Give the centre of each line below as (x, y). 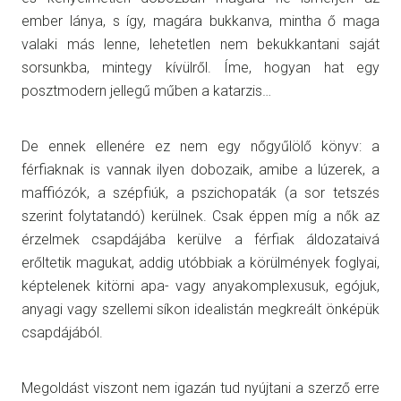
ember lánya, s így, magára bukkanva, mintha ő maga (200, 21)
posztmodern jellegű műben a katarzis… (146, 90)
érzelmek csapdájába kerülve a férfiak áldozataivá (200, 239)
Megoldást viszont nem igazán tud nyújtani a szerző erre (200, 388)
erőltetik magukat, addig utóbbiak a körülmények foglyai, (200, 262)
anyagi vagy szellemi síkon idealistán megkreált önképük (200, 309)
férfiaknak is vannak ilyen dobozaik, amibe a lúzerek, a (200, 169)
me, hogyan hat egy (304, 67)
